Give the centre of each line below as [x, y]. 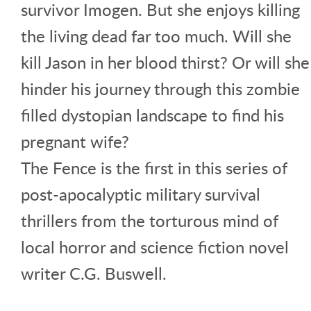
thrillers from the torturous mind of [150, 221]
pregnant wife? [75, 142]
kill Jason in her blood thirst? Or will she [165, 62]
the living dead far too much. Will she [156, 36]
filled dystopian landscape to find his [152, 115]
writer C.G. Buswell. [94, 274]
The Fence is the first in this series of [154, 168]
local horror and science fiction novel [155, 247]
